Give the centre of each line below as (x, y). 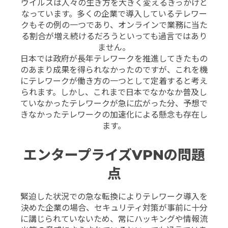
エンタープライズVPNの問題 (114, 155)
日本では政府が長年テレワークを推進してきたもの (114, 59)
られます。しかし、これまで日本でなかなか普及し (114, 92)
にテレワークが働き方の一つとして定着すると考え (114, 81)
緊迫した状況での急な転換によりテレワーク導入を (114, 197)
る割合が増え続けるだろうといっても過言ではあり (114, 36)
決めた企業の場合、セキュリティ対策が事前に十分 (114, 208)
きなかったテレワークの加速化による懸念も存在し (114, 115)
